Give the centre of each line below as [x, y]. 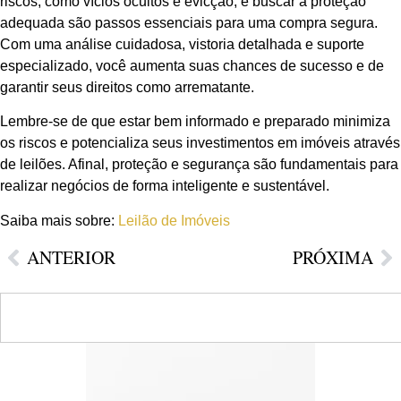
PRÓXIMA [333, 257]
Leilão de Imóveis [174, 220]
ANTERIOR [71, 257]
